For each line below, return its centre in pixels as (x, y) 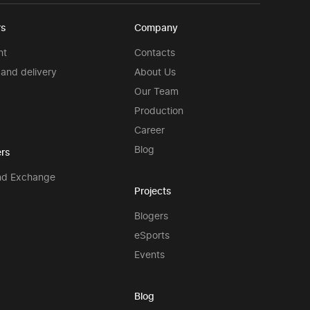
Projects (153, 191)
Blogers (151, 216)
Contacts (154, 52)
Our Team (156, 91)
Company (156, 27)
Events (149, 254)
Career (149, 130)
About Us (155, 72)
